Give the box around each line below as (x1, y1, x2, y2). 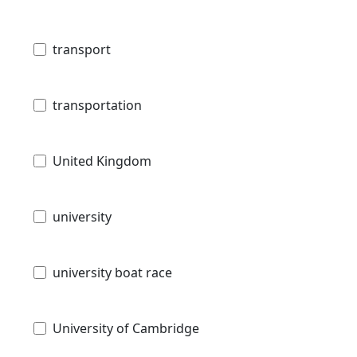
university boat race (53, 263, 172, 281)
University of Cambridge (53, 319, 199, 337)
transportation (53, 96, 142, 114)
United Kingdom (53, 151, 151, 170)
